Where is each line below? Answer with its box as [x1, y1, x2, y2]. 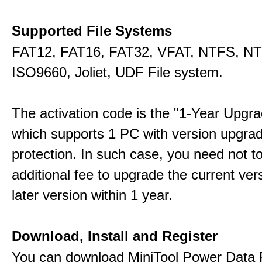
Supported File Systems [12, 23, 172, 39]
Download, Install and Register [12, 228, 218, 244]
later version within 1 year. [12, 187, 173, 203]
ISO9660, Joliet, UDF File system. [12, 64, 223, 80]
